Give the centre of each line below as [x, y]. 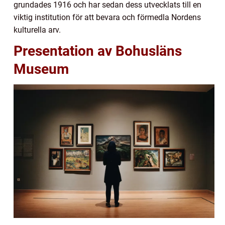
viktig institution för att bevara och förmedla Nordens [107, 17]
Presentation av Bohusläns [98, 51]
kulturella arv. [37, 30]
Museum [41, 69]
